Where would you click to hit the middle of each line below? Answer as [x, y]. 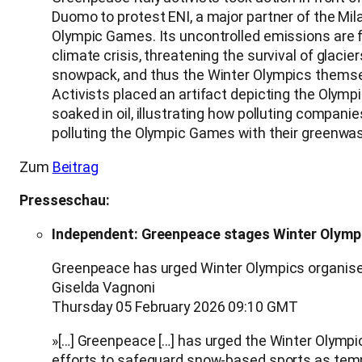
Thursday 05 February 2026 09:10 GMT [175, 307]
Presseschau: [65, 200]
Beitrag [75, 166]
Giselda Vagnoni [103, 288]
